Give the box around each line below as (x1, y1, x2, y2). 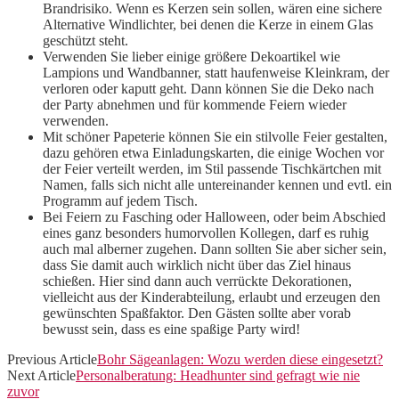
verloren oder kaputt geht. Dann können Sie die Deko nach (43, 81, 374, 97)
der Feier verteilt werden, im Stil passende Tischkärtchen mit (43, 161, 381, 177)
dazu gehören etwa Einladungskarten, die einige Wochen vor (43, 145, 384, 161)
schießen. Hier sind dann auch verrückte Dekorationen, (43, 273, 352, 289)
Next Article (7, 368, 76, 384)
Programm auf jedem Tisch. (43, 193, 198, 209)
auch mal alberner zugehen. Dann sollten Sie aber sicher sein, (43, 241, 387, 257)
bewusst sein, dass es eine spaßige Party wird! (43, 322, 300, 338)
